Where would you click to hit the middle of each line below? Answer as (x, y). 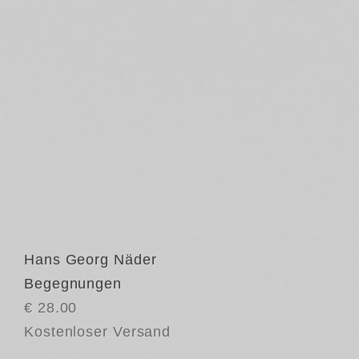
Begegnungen (73, 284)
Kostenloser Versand (98, 332)
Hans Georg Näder (91, 260)
